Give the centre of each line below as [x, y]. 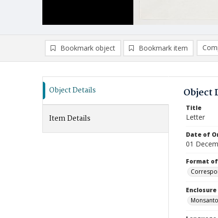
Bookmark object [88, 48]
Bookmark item [163, 48]
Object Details [73, 91]
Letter [195, 117]
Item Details [70, 119]
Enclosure [201, 190]
